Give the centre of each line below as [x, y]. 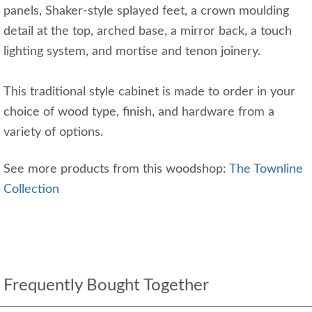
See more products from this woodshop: [116, 169]
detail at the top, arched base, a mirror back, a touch [148, 31]
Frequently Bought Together [106, 286]
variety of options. [55, 132]
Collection [31, 189]
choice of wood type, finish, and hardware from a [139, 112]
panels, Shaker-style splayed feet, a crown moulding [146, 11]
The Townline [266, 169]
